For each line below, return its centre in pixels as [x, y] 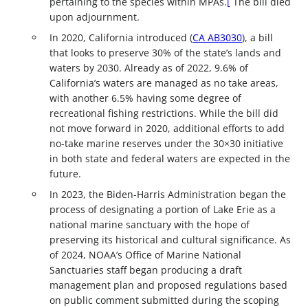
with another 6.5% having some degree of [145, 98]
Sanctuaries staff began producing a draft [146, 269]
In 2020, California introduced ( [121, 37]
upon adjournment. [95, 16]
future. [65, 173]
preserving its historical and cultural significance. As [170, 239]
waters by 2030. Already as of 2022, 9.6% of [149, 67]
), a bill [257, 37]
